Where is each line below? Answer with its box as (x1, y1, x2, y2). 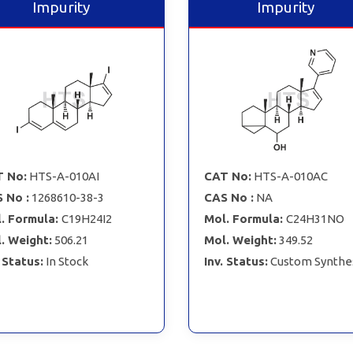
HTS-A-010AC (253, 169, 328, 183)
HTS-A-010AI (28, 169, 99, 183)
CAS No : (203, 190, 254, 204)
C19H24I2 (61, 211, 112, 225)
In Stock (45, 254, 88, 268)
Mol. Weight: (203, 232, 277, 247)
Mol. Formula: (203, 211, 286, 225)
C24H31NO (285, 211, 344, 225)
